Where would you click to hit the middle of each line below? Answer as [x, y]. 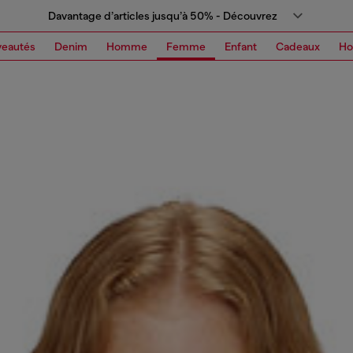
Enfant [241, 46]
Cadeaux [298, 46]
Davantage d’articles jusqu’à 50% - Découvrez [162, 16]
